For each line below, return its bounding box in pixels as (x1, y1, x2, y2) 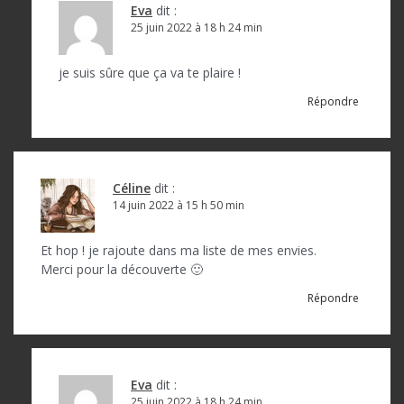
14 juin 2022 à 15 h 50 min (113, 197, 244, 213)
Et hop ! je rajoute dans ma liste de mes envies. (41, 241, 317, 259)
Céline (113, 179, 151, 197)
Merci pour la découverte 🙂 (41, 260, 203, 278)
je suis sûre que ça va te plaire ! (59, 63, 241, 81)
